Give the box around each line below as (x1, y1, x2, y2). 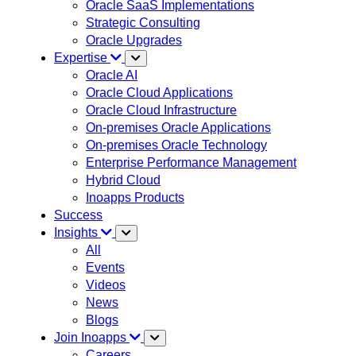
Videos (86, 277, 126, 292)
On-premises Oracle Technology (86, 137, 267, 152)
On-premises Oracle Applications (86, 120, 271, 134)
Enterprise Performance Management (86, 155, 296, 169)
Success (54, 207, 103, 222)
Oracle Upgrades (86, 33, 182, 47)
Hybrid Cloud (86, 172, 161, 187)
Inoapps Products (86, 190, 184, 204)
